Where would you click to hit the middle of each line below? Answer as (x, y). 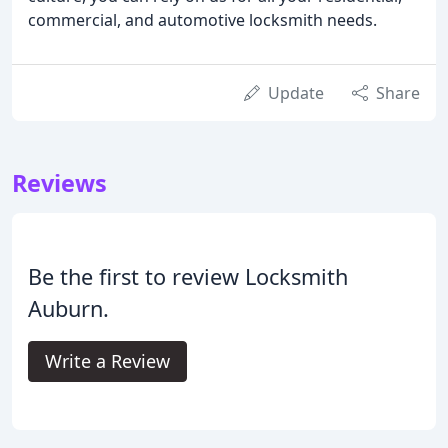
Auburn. (68, 308)
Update (296, 92)
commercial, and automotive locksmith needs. (202, 19)
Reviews (59, 182)
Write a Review (107, 360)
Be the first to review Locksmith (188, 276)
